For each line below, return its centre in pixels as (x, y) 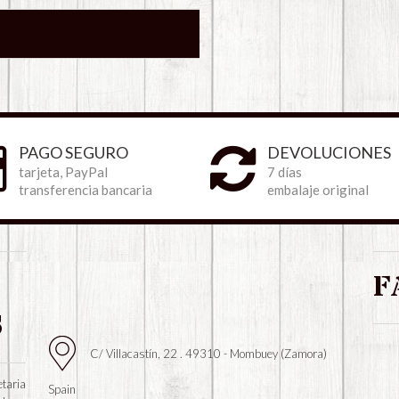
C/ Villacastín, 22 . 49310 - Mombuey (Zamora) (208, 353)
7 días (285, 172)
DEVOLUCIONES (330, 153)
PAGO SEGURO (73, 153)
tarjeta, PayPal (63, 172)
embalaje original (318, 190)
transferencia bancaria (85, 190)
